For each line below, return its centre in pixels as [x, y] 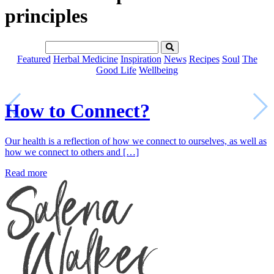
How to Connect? [77, 111]
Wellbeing [158, 70]
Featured [34, 59]
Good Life [116, 70]
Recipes [204, 59]
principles [46, 16]
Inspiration [141, 59]
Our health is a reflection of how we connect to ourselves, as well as [136, 141]
